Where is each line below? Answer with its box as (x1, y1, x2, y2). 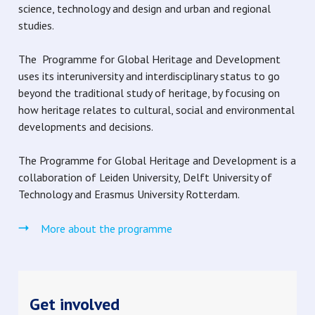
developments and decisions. (18, 120, 153, 134)
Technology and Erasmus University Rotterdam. (18, 187, 240, 201)
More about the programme (40, 221, 172, 236)
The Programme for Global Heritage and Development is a (18, 153, 296, 167)
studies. (18, 18, 54, 32)
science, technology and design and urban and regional (18, 1, 271, 15)
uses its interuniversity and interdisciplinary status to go (18, 69, 280, 83)
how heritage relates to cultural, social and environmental (18, 103, 295, 117)
